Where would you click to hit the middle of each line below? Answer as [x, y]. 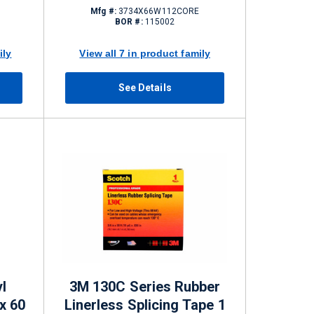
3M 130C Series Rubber [145, 287]
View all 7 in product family [145, 53]
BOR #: [129, 22]
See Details [145, 88]
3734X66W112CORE [158, 11]
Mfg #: [103, 11]
